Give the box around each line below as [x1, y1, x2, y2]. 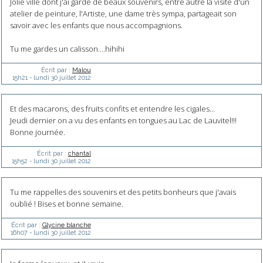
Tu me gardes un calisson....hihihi [9, 43, 124, 54]
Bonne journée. [9, 126, 65, 137]
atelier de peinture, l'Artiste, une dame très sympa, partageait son [9, 8, 237, 19]
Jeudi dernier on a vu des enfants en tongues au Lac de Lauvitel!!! [9, 114, 237, 126]
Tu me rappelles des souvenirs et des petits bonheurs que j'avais [9, 186, 236, 197]
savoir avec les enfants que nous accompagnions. [9, 19, 183, 31]
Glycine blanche [42, 221, 91, 228]
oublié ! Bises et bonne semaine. [9, 198, 123, 209]
